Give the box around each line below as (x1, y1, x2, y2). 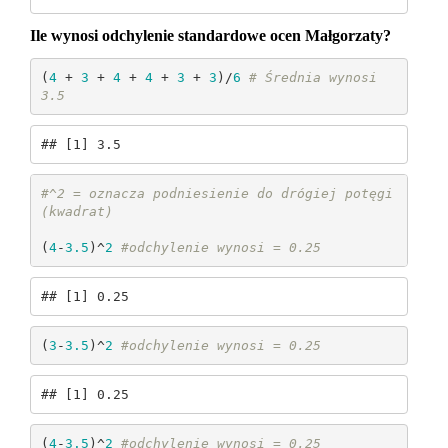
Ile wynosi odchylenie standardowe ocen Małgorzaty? (30, 27, 391, 45)
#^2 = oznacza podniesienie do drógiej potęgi (40, 185, 393, 201)
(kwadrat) (40, 203, 113, 219)
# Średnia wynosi (248, 69, 377, 85)
